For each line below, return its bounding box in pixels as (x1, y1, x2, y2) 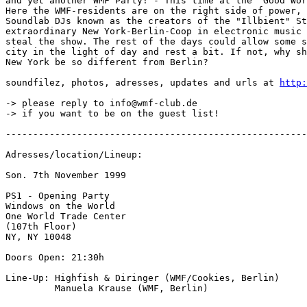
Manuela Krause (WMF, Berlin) (5, 283, 208, 293)
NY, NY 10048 (5, 232, 71, 242)
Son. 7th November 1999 (5, 170, 126, 180)
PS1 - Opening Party (5, 191, 110, 201)
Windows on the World (5, 201, 115, 211)
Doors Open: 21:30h (5, 252, 104, 262)
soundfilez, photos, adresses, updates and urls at (5, 77, 280, 88)
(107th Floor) (5, 221, 77, 232)
